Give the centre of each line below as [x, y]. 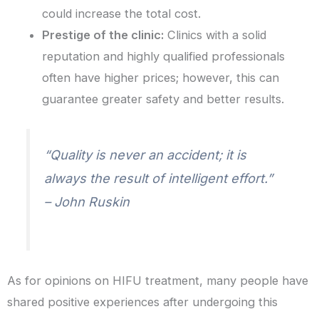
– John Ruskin [87, 202]
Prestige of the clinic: [103, 35]
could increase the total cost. [122, 14]
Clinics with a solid [215, 35]
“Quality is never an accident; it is [146, 155]
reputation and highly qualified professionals [164, 57]
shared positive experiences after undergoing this [142, 302]
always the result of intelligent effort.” [159, 179]
